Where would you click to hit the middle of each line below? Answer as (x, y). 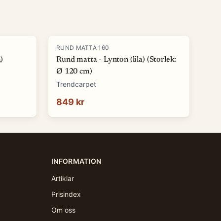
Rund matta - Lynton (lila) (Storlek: (116, 60)
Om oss (63, 210)
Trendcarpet (76, 84)
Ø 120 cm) (74, 72)
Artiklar (63, 178)
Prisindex (66, 194)
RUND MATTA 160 (83, 48)
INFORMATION (76, 161)
